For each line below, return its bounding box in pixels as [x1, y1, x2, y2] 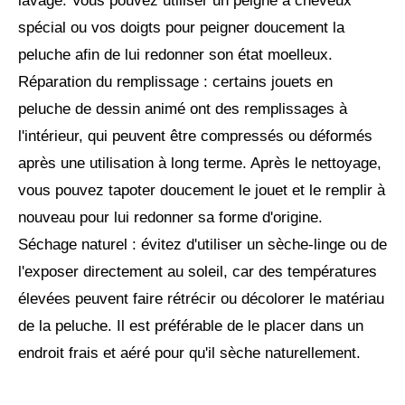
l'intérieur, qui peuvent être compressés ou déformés [18, 127, 372, 146]
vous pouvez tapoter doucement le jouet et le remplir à [18, 182, 385, 200]
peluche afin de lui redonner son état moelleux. [18, 46, 333, 64]
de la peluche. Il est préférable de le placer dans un [18, 317, 363, 335]
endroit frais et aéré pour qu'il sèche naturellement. [18, 344, 361, 363]
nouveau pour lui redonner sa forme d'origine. [18, 209, 323, 227]
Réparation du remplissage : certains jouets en [18, 73, 333, 91]
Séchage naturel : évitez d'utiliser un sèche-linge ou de [18, 236, 387, 254]
